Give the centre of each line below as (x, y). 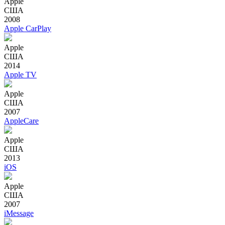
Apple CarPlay (28, 28)
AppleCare (21, 121)
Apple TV (20, 74)
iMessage (19, 213)
